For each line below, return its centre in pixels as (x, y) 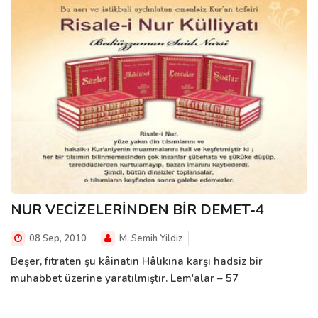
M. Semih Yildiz (150, 239)
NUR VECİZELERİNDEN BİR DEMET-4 (137, 210)
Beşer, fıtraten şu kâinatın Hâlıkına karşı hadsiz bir (137, 262)
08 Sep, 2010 (57, 239)
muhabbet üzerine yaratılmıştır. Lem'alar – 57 (125, 279)
